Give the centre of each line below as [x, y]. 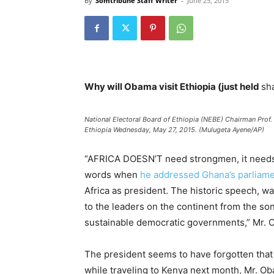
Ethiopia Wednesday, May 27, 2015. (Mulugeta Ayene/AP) [174, 130]
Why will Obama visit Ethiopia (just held [173, 87]
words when [112, 175]
